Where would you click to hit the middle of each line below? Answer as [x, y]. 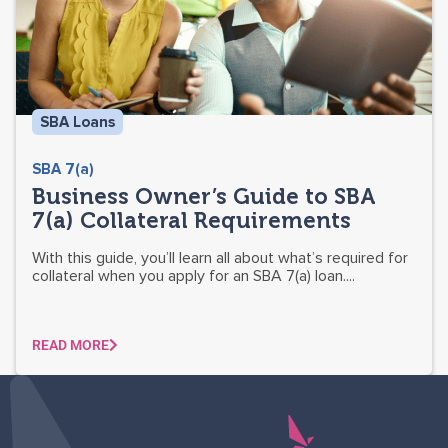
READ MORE [70, 344]
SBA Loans [77, 122]
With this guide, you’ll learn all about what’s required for [220, 258]
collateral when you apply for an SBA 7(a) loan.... [193, 276]
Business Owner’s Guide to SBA [204, 197]
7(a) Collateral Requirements [191, 221]
